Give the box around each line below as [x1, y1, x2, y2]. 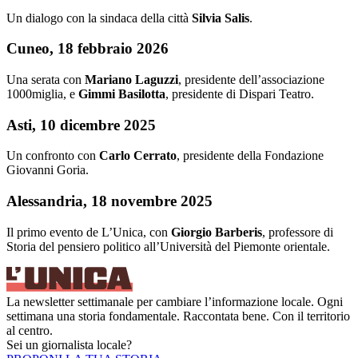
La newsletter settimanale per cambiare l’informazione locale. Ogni [6, 294, 343, 308]
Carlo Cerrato [99, 149, 177, 163]
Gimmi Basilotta [78, 87, 165, 101]
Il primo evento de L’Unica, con [6, 225, 171, 239]
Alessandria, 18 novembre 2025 [6, 193, 213, 210]
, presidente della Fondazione [177, 149, 324, 163]
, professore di [262, 225, 333, 239]
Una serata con [6, 73, 85, 87]
